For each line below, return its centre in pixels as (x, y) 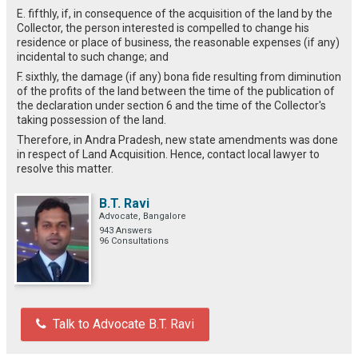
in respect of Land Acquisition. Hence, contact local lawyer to (168, 154)
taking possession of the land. (91, 119)
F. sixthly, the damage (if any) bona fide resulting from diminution (179, 76)
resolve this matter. (65, 168)
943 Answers (125, 230)
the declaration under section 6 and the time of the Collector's (171, 105)
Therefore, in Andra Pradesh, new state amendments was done (177, 139)
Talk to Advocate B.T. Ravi (123, 324)
